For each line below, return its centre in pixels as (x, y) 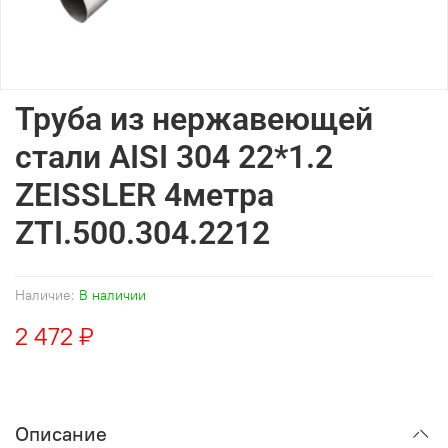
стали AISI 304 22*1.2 (174, 157)
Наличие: (45, 295)
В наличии (112, 295)
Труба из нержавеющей (194, 119)
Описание (61, 433)
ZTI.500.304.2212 (142, 233)
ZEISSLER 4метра (144, 195)
